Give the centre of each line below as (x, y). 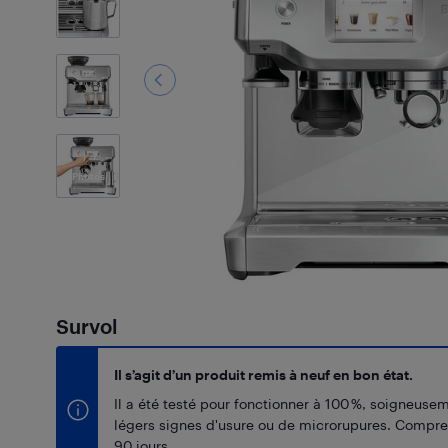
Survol (86, 326)
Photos (88, 176)
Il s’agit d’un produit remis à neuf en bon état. (263, 374)
